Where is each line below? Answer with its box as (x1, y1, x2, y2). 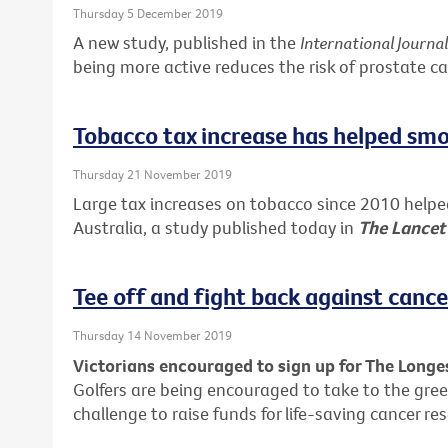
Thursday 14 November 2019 (73, 327, 232, 344)
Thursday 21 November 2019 (73, 166, 232, 183)
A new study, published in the (73, 31, 300, 55)
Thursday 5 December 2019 (73, 4, 223, 21)
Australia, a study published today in (73, 216, 358, 240)
